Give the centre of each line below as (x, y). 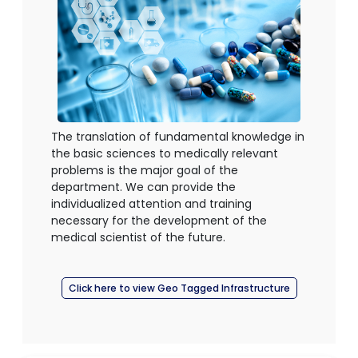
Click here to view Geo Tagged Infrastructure (179, 288)
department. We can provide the (143, 187)
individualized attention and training (151, 204)
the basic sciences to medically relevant (165, 154)
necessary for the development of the (159, 221)
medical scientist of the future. (138, 238)
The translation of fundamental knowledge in (178, 137)
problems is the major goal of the (145, 171)
